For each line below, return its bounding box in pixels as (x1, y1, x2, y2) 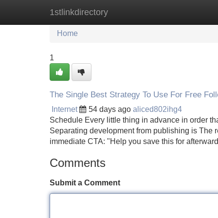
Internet (52, 105, 77, 113)
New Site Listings (100, 8, 160, 16)
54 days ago (89, 105, 131, 113)
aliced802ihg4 (133, 105, 182, 113)
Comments (50, 156, 106, 169)
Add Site (175, 8, 204, 16)
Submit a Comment (50, 179, 120, 187)
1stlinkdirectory (50, 7, 108, 17)
